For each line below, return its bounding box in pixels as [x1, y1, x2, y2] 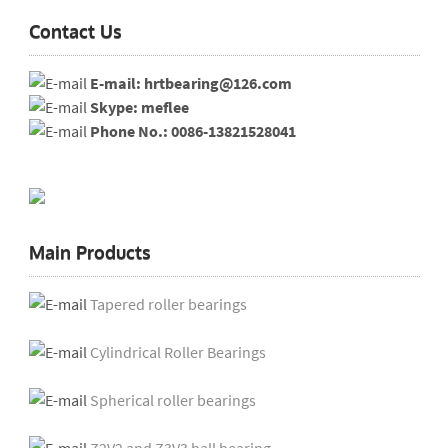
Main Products [28, 241, 151, 263]
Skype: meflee [89, 97, 189, 117]
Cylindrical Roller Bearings [89, 342, 266, 362]
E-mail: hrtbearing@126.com [89, 73, 292, 93]
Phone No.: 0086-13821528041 [89, 121, 296, 141]
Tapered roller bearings [89, 294, 247, 314]
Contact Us [28, 20, 122, 42]
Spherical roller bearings [89, 390, 256, 410]
